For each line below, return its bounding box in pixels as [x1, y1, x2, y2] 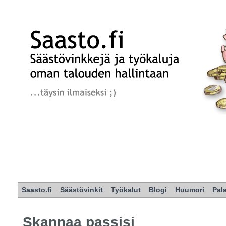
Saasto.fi [22, 186, 52, 194]
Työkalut [111, 186, 141, 194]
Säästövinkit [60, 186, 103, 194]
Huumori [175, 186, 204, 194]
